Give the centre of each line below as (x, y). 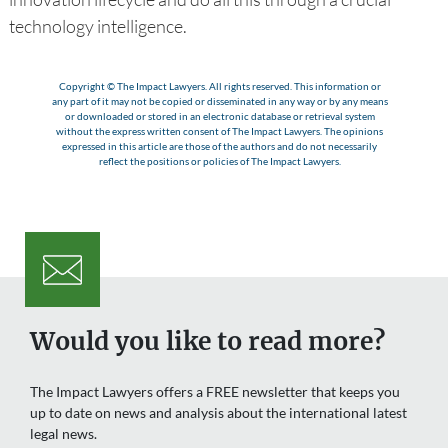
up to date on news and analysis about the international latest (218, 413)
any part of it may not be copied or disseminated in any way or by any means (219, 100)
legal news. (63, 434)
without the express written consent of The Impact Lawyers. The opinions (220, 130)
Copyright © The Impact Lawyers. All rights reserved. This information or (219, 85)
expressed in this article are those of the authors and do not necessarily (220, 145)
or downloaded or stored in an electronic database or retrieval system (219, 115)
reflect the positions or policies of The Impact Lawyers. (219, 160)
